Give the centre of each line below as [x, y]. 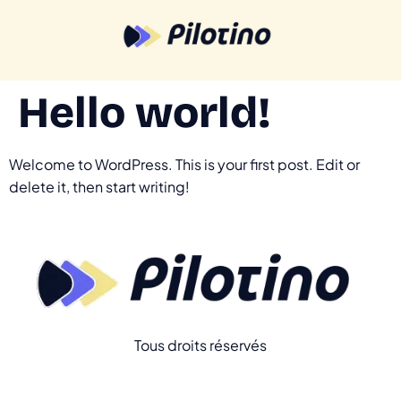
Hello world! [145, 112]
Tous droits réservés [200, 346]
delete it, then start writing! [99, 186]
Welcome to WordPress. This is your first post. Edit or [184, 164]
